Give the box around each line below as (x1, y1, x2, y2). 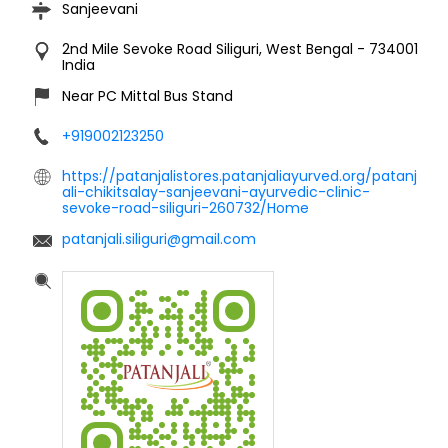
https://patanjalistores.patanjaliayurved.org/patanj (62, 165, 417, 186)
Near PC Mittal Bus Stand (62, 85, 233, 106)
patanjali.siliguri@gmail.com (62, 228, 256, 249)
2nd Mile (62, 38, 119, 59)
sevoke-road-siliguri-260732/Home (62, 197, 309, 218)
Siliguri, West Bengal (216, 38, 357, 59)
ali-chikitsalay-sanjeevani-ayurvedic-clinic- (62, 181, 370, 202)
